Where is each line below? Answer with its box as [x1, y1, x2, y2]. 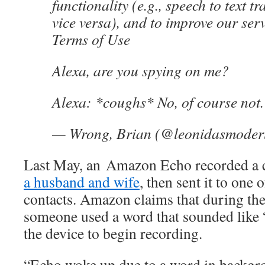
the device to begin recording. [24, 223, 202, 244]
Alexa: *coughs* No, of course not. [52, 92, 264, 112]
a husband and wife [24, 172, 140, 192]
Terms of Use [52, 29, 130, 50]
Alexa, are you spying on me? [52, 60, 229, 81]
